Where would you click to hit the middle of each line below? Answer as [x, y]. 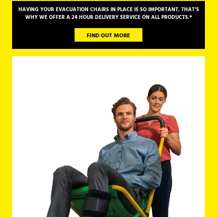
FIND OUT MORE [108, 36]
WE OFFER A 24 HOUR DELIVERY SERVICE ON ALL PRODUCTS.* [116, 17]
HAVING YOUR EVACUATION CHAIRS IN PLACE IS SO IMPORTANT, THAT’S [108, 9]
